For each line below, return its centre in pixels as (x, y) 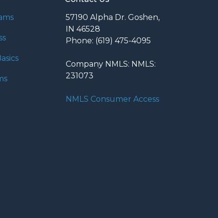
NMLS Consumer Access (112, 99)
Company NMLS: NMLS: (111, 64)
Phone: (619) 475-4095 (108, 41)
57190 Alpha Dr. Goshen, (113, 18)
